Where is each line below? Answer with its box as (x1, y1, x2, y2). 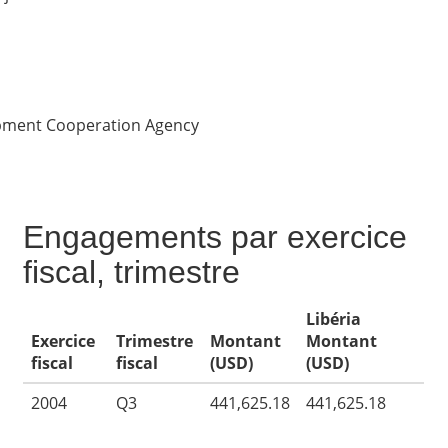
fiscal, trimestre (23, 254, 241, 290)
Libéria (306, 308, 362, 330)
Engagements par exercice (23, 219, 408, 255)
